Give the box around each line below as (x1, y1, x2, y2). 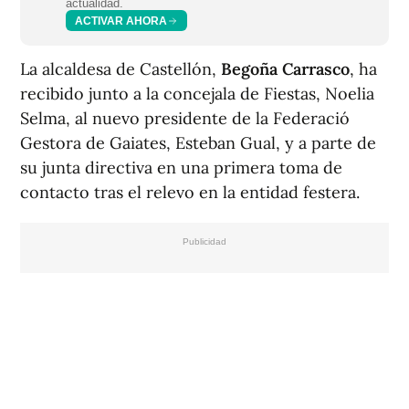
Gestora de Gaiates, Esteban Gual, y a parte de (20, 132, 376, 154)
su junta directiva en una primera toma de (20, 157, 342, 179)
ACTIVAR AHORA (75, 14, 167, 27)
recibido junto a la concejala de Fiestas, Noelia (20, 83, 374, 105)
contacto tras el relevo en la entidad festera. (20, 182, 360, 204)
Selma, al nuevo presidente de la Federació (20, 108, 350, 130)
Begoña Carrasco (221, 58, 350, 80)
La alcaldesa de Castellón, (20, 58, 221, 80)
